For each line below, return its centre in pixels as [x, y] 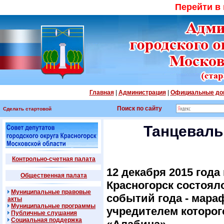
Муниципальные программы [53, 206]
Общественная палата [54, 175]
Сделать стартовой [27, 109]
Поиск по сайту [139, 108]
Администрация [142, 92]
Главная [101, 92]
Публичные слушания [44, 213]
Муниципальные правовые [51, 192]
